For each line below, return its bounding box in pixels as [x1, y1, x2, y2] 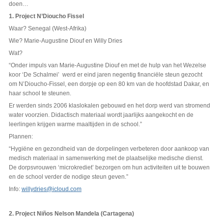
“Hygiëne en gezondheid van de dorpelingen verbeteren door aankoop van [8, 145, 209, 153]
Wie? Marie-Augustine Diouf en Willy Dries [8, 37, 122, 45]
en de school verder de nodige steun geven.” [8, 173, 128, 181]
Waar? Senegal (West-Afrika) [8, 25, 86, 32]
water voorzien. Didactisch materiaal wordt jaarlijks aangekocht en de [8, 111, 193, 119]
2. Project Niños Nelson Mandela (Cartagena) [8, 210, 134, 218]
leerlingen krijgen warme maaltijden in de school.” [8, 121, 142, 128]
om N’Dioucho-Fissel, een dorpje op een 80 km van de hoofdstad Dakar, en [8, 81, 209, 88]
